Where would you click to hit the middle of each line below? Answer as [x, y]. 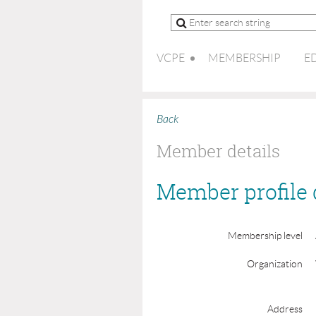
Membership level [265, 236]
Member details [218, 151]
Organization [275, 264]
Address [285, 309]
